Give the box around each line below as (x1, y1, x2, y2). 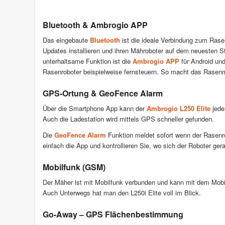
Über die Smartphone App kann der (43, 103, 147, 113)
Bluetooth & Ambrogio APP (43, 19, 148, 31)
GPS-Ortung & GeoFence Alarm (43, 87, 163, 99)
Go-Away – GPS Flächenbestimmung (43, 208, 183, 220)
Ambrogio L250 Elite (147, 103, 210, 113)
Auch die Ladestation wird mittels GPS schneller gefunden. (43, 114, 214, 124)
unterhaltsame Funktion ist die (43, 56, 133, 66)
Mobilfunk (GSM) (43, 161, 105, 173)
